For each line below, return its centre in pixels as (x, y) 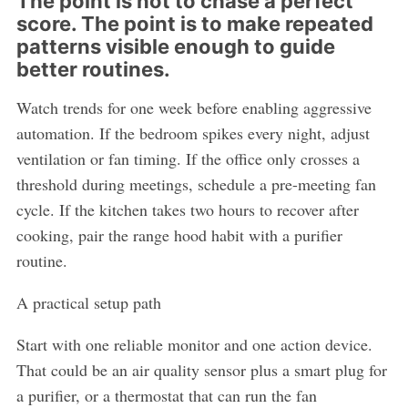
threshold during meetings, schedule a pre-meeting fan (196, 184)
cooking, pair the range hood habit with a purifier (179, 235)
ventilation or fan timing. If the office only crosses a (188, 159)
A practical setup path (88, 303)
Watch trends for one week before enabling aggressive (194, 108)
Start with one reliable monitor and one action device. (194, 345)
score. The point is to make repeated (194, 24)
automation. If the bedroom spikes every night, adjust (193, 133)
